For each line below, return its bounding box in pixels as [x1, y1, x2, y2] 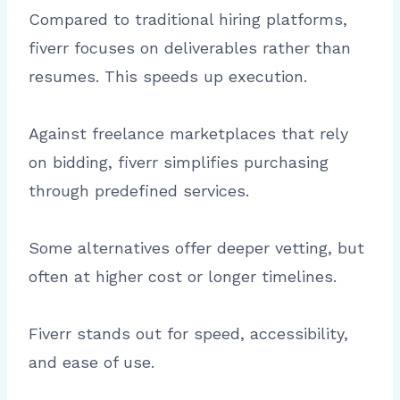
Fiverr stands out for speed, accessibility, [29, 323, 348, 343]
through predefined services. [29, 180, 249, 200]
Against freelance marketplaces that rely [29, 123, 348, 143]
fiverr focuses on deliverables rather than [29, 37, 351, 57]
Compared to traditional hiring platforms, [29, 9, 347, 29]
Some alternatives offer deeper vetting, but [29, 237, 364, 257]
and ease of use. [29, 352, 154, 371]
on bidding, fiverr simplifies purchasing [29, 152, 329, 171]
